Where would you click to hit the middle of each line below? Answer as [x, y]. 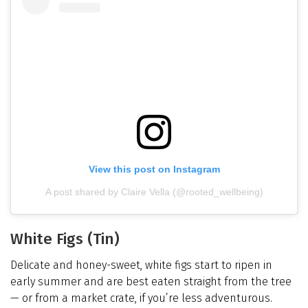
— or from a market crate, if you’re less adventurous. [141, 298]
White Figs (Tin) [65, 239]
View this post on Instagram [154, 169]
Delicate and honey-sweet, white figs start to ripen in [141, 265]
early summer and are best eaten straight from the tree [151, 281]
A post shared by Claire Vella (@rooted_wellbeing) [154, 191]
